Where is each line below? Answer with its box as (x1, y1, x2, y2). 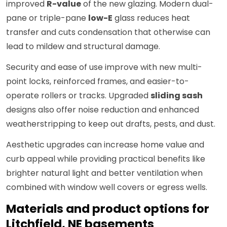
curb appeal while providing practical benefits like (6, 153, 205, 165)
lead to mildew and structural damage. (6, 41, 160, 53)
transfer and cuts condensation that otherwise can (6, 26, 210, 39)
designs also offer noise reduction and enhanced (6, 104, 199, 116)
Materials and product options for (6, 201, 209, 217)
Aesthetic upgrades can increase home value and (6, 139, 204, 151)
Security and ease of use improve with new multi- (6, 61, 202, 73)
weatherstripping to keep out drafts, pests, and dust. (6, 118, 215, 130)
